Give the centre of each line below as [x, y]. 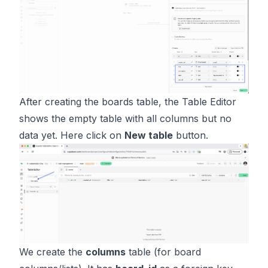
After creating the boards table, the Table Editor [128, 102]
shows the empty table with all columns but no [125, 119]
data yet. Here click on [72, 135]
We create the [52, 252]
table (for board [163, 252]
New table [149, 135]
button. [191, 135]
